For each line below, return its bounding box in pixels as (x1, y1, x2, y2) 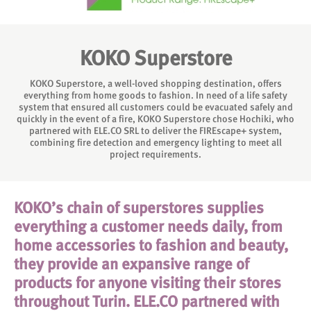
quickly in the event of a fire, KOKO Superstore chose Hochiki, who (17, 113, 294, 124)
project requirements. (110, 149, 201, 160)
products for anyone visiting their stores (14, 274, 281, 292)
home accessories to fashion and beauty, (14, 236, 288, 254)
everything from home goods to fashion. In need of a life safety (24, 90, 287, 101)
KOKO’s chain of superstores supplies (14, 199, 264, 217)
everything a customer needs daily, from (14, 217, 283, 235)
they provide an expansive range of (14, 255, 249, 273)
